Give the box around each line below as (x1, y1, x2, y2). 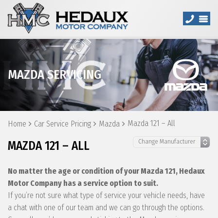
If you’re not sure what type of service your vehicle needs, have (8, 191, 205, 200)
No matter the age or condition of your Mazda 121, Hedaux (8, 166, 205, 176)
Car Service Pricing (34, 119, 91, 128)
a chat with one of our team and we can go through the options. (8, 203, 204, 212)
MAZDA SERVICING (8, 67, 101, 82)
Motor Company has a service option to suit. (8, 179, 158, 188)
